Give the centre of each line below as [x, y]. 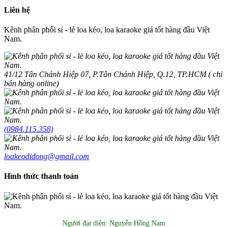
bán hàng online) [31, 84]
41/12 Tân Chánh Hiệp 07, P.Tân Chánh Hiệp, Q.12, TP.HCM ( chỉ [113, 74]
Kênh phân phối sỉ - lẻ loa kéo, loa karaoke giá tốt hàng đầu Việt [107, 30]
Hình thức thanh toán [41, 176]
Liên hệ [17, 10]
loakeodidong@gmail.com [47, 157]
